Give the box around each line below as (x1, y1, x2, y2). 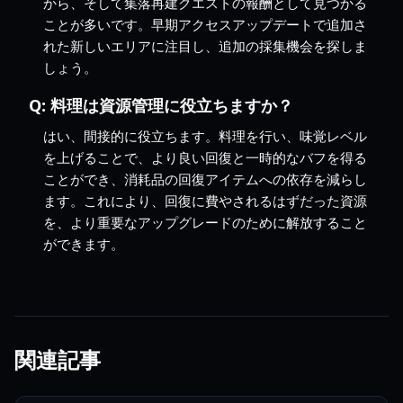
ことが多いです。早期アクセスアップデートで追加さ (43, 14, 367, 33)
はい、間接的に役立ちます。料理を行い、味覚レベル (43, 126, 367, 145)
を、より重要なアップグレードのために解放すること (43, 212, 367, 231)
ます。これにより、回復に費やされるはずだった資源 (43, 191, 367, 210)
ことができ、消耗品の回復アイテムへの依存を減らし (43, 169, 367, 188)
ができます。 (43, 234, 124, 253)
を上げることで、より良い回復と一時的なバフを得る (43, 148, 367, 166)
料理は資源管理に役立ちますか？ (50, 94, 293, 116)
